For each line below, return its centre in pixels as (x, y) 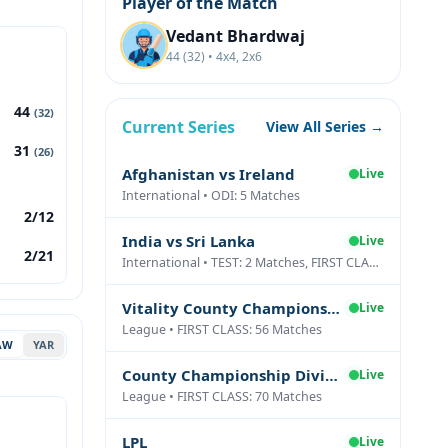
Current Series (178, 127)
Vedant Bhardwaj (235, 36)
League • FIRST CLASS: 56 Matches (222, 329)
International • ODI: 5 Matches (211, 195)
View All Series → (325, 126)
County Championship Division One (331, 375)
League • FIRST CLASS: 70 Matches (222, 396)
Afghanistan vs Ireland (208, 174)
